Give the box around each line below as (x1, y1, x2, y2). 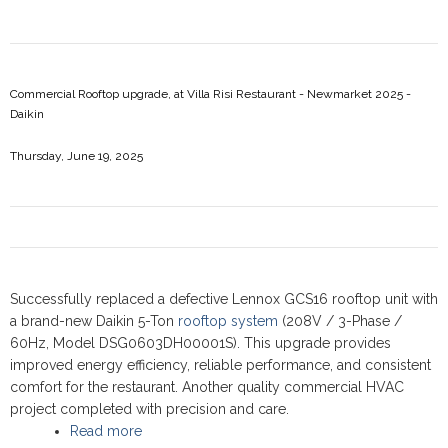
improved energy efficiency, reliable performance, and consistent (10, 357, 431, 373)
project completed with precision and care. (10, 401, 289, 417)
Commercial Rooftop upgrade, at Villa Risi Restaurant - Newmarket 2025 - (10, 87, 411, 101)
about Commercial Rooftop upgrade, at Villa (142, 423, 429, 439)
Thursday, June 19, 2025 (10, 149, 143, 163)
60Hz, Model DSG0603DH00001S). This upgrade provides (10, 335, 391, 351)
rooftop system (178, 313, 278, 329)
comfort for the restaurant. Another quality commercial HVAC (10, 379, 404, 395)
